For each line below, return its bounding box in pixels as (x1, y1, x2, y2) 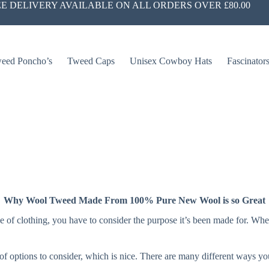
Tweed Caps (67, 56, 115, 66)
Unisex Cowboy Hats (129, 56, 212, 66)
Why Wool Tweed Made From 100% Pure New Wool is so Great (4, 195, 265, 205)
